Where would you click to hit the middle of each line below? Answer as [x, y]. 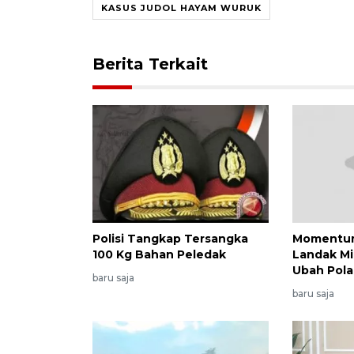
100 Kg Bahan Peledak [159, 254]
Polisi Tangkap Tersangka [170, 238]
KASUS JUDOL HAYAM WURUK [181, 8]
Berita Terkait [150, 64]
